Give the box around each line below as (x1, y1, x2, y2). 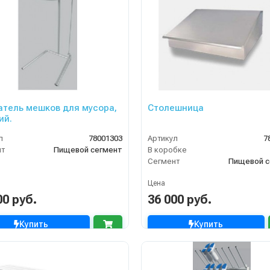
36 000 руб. (147, 192, 212, 207)
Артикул (147, 134, 178, 143)
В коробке (147, 145, 187, 155)
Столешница (147, 102, 204, 114)
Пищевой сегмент (53, 145, 122, 155)
